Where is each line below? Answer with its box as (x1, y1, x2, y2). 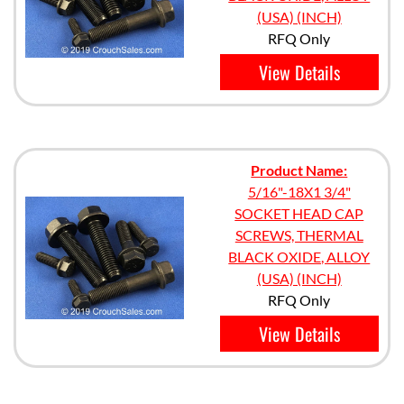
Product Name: (251, 161, 348, 179)
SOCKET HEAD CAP (234, 205, 364, 222)
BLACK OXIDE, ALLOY (228, 248, 371, 265)
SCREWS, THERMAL (234, 226, 363, 243)
